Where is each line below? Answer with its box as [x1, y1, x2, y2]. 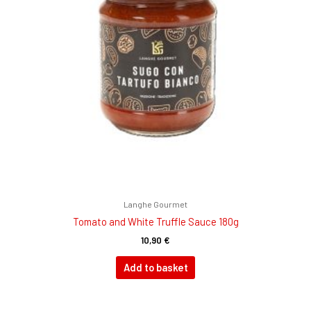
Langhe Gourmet [124, 199, 187, 209]
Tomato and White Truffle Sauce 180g [72, 215, 239, 228]
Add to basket [123, 261, 188, 274]
